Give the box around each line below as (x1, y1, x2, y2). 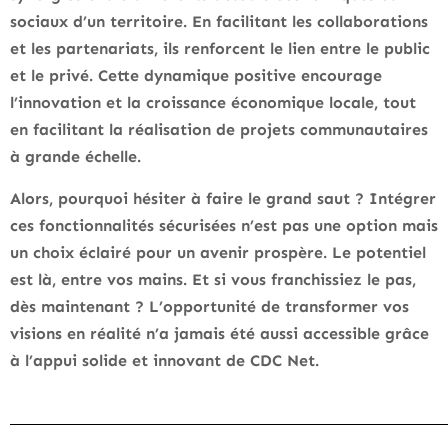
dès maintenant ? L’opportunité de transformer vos (10, 297, 409, 317)
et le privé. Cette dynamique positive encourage (10, 66, 382, 86)
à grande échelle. (10, 147, 141, 167)
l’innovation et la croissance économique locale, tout (10, 93, 416, 113)
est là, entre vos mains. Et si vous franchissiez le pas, (10, 270, 416, 290)
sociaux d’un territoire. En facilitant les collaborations (10, 12, 428, 32)
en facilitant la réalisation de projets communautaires (10, 120, 428, 140)
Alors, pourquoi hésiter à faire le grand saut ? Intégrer (10, 189, 436, 209)
